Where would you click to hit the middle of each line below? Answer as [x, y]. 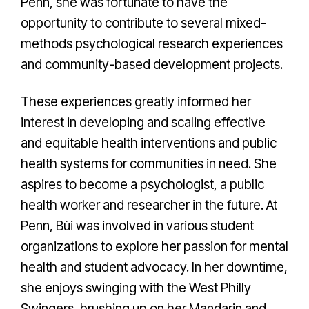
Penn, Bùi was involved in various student [137, 226]
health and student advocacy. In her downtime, [154, 267]
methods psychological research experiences [152, 44]
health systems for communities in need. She [149, 164]
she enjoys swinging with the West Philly [136, 288]
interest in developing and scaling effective [143, 122]
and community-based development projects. [152, 64]
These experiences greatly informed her [136, 102]
